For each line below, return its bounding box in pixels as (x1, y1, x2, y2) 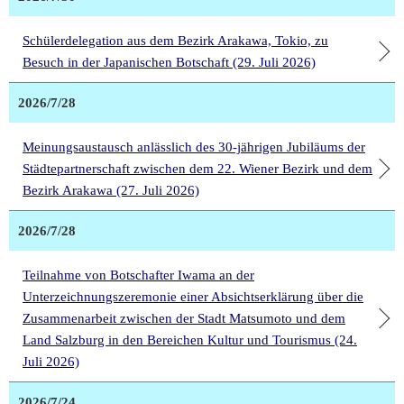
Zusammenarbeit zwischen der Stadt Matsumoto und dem (23, 311, 345, 326)
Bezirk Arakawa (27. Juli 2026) (23, 183, 199, 198)
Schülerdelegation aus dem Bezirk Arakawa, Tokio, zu (23, 33, 328, 49)
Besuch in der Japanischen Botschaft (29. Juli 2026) (23, 55, 316, 70)
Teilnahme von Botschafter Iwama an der (23, 268, 254, 283)
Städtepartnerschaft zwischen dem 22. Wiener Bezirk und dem (23, 161, 372, 177)
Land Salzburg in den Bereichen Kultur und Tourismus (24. (23, 333, 357, 348)
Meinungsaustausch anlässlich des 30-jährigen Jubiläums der (23, 140, 365, 155)
